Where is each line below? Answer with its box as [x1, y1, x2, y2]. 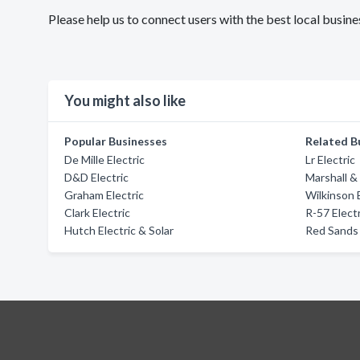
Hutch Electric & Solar [64, 223, 174, 237]
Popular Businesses [64, 134, 167, 148]
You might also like [64, 92, 186, 109]
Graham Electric [64, 188, 144, 202]
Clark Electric [64, 206, 130, 219]
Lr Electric [305, 153, 356, 166]
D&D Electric [64, 170, 129, 184]
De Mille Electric [64, 153, 145, 166]
